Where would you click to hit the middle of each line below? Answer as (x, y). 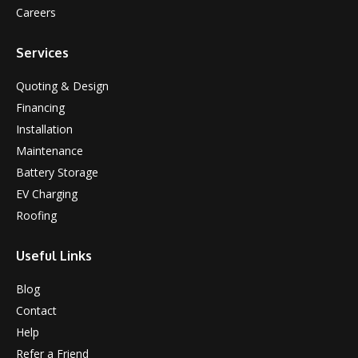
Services (42, 52)
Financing (40, 107)
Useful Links (54, 255)
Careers (36, 12)
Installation (44, 129)
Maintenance (50, 150)
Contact (36, 310)
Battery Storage (57, 172)
